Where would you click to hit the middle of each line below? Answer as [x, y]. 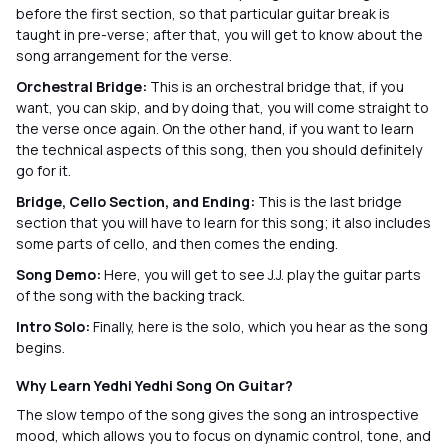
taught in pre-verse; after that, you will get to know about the [219, 34]
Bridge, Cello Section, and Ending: [137, 201]
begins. [42, 347]
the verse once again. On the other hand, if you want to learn [215, 128]
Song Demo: [60, 274]
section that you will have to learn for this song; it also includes [223, 222]
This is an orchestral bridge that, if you [277, 86]
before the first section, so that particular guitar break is [203, 13]
